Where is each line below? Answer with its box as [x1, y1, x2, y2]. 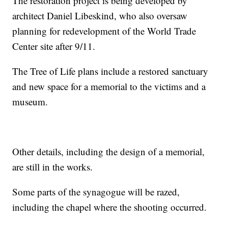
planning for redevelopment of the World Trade [12, 24, 196, 37]
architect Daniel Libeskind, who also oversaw [12, 9, 188, 22]
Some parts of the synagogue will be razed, [12, 185, 180, 198]
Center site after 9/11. [12, 39, 96, 52]
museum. [12, 95, 48, 108]
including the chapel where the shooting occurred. [12, 200, 207, 213]
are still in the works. [12, 160, 93, 173]
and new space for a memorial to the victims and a [12, 79, 206, 93]
